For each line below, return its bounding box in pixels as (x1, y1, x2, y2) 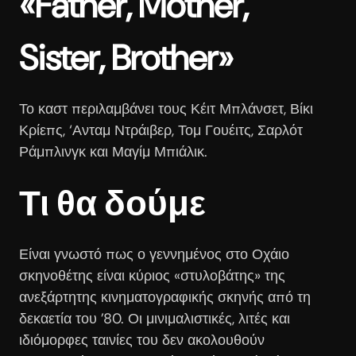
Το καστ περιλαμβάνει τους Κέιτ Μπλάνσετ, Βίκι (19, 99, 313, 118)
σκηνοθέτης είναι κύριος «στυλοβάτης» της (19, 265, 285, 285)
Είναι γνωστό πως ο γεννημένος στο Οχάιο (19, 244, 289, 264)
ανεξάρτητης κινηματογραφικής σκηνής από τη (19, 287, 311, 307)
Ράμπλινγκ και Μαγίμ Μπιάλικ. (19, 141, 207, 161)
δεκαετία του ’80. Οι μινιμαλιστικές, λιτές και (19, 308, 290, 328)
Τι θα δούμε (19, 180, 206, 226)
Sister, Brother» (19, 34, 234, 81)
